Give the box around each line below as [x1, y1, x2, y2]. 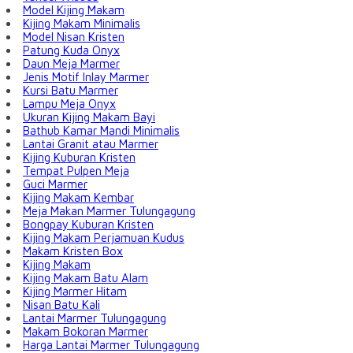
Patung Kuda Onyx [23, 43, 120, 58]
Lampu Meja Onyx [23, 97, 116, 111]
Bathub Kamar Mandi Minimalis [23, 124, 180, 138]
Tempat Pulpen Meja [23, 164, 129, 178]
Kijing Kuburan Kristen [23, 150, 136, 165]
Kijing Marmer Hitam [23, 284, 127, 299]
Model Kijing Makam [23, 3, 124, 17]
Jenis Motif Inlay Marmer [23, 70, 149, 84]
